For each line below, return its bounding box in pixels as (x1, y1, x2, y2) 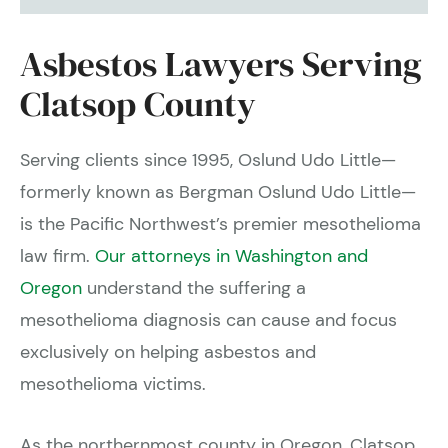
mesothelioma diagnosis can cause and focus (20, 308, 397, 333)
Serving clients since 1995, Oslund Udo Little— (20, 148, 396, 173)
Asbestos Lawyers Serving (20, 40, 422, 89)
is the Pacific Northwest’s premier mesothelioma (20, 212, 421, 237)
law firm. (20, 244, 95, 269)
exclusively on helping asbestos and (20, 340, 316, 365)
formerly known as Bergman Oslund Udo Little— (20, 180, 416, 205)
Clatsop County (20, 80, 256, 129)
